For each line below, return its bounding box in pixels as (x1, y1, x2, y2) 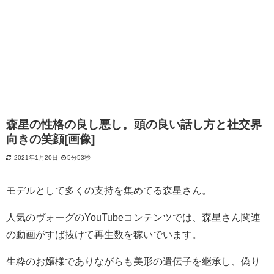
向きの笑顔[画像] (6, 133, 95, 146)
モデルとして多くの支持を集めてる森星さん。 (6, 185, 212, 196)
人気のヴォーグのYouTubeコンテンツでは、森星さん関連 (6, 212, 261, 223)
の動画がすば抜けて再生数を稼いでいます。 (6, 229, 202, 240)
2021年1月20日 (14, 155, 58, 161)
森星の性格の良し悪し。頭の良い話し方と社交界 (6, 119, 262, 131)
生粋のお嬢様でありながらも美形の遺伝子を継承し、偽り (6, 256, 261, 267)
